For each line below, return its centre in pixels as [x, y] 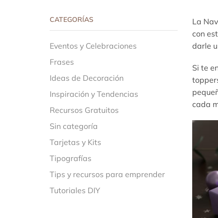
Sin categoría [74, 126]
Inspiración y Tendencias [94, 94]
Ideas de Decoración [87, 78]
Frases [62, 62]
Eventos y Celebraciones [93, 45]
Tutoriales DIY [75, 190]
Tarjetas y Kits [75, 142]
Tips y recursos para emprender [107, 174]
